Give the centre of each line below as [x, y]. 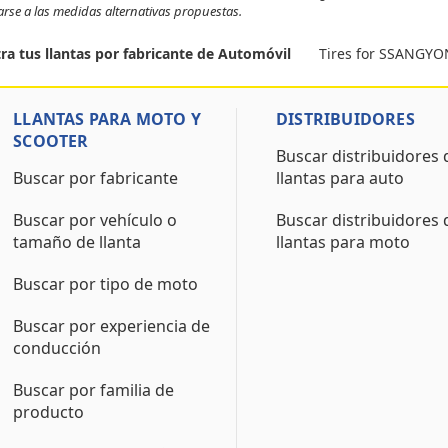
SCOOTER [51, 141]
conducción [57, 348]
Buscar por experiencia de [112, 326]
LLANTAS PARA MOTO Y [107, 119]
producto [49, 412]
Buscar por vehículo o [95, 220]
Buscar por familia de [94, 390]
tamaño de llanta [77, 242]
